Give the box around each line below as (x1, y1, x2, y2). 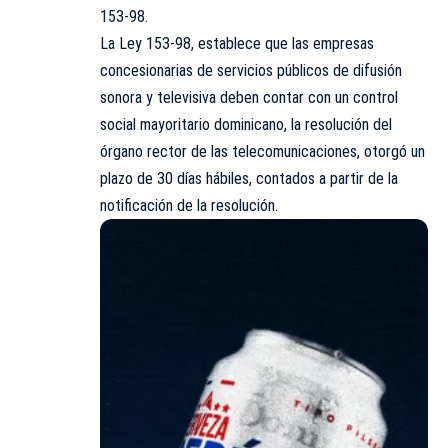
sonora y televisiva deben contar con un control (100, 87, 398, 107)
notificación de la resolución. (100, 195, 278, 215)
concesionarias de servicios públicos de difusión (100, 60, 402, 80)
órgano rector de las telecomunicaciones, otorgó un (100, 141, 425, 161)
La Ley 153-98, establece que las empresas (100, 33, 374, 53)
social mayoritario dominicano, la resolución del (100, 114, 392, 134)
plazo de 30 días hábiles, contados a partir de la (100, 168, 398, 188)
